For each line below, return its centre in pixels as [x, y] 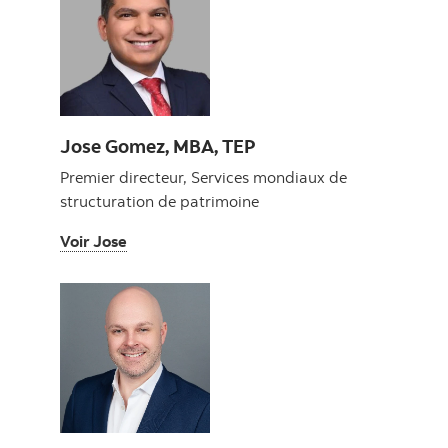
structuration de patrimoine [159, 201]
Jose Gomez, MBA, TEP [158, 146]
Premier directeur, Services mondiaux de [203, 177]
